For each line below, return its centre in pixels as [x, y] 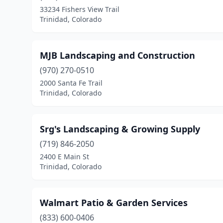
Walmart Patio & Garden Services [114, 203]
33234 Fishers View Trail [80, 9]
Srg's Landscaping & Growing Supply [120, 129]
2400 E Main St [64, 157]
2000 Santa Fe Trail [71, 83]
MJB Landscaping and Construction [117, 55]
